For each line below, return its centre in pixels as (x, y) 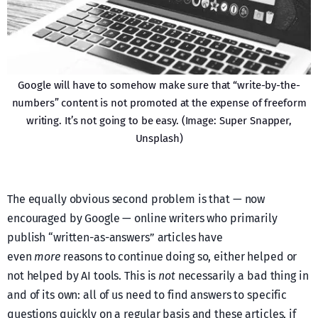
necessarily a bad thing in (242, 275)
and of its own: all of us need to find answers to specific (147, 295)
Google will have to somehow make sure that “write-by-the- (159, 85)
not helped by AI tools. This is (83, 275)
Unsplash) (159, 138)
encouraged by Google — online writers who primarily (142, 218)
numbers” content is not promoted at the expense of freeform (159, 103)
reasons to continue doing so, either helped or (179, 256)
